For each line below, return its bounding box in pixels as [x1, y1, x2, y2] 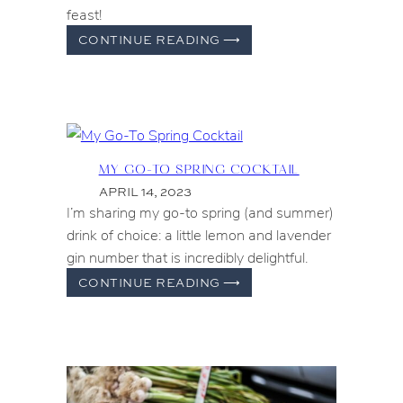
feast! [66, 3, 102, 24]
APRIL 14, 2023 [98, 183, 192, 200]
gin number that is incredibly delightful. [66, 246, 308, 267]
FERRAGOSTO [239, 31, 339, 48]
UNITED [239, 85, 293, 102]
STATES [239, 103, 293, 120]
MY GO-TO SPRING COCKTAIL [98, 159, 300, 177]
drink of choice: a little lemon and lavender [66, 223, 331, 245]
